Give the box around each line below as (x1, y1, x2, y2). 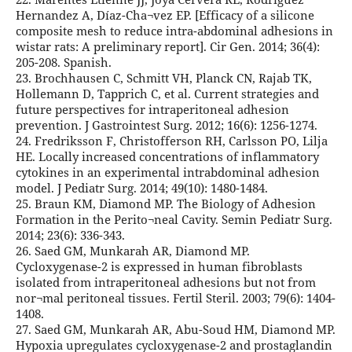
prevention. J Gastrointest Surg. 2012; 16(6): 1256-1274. (15, 117, 317, 134)
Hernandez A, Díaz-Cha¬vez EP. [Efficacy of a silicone (15, 7, 314, 24)
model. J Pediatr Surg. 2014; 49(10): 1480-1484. (15, 180, 268, 196)
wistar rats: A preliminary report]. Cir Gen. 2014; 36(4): (15, 38, 320, 55)
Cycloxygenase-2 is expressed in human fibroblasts (15, 258, 302, 275)
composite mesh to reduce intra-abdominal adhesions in (15, 23, 333, 39)
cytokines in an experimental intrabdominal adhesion (15, 164, 320, 181)
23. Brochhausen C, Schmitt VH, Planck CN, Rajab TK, (15, 70, 312, 86)
